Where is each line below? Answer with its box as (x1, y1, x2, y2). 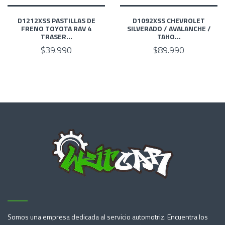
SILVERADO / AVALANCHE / (127, 23, 211, 34)
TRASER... (40, 31, 72, 42)
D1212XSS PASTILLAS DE (17, 15, 95, 26)
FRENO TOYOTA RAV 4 (21, 23, 91, 34)
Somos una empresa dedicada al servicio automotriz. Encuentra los (8, 211, 208, 222)
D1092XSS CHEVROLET (133, 15, 205, 26)
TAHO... (157, 31, 181, 42)
